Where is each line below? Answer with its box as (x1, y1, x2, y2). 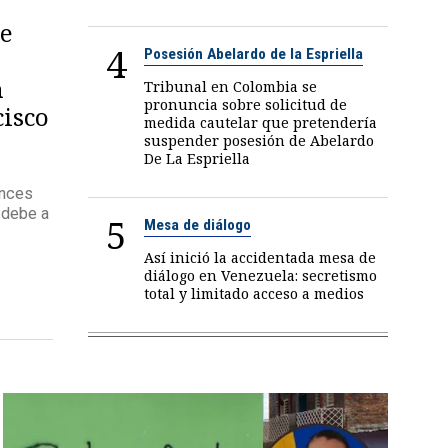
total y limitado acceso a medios (144, 283, 365, 303)
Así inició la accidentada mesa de (144, 247, 377, 267)
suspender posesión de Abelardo (144, 130, 375, 150)
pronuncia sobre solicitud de (144, 94, 348, 114)
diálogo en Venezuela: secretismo (144, 265, 378, 285)
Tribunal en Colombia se (144, 76, 318, 96)
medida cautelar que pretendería (144, 112, 378, 132)
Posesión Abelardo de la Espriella (144, 44, 364, 63)
